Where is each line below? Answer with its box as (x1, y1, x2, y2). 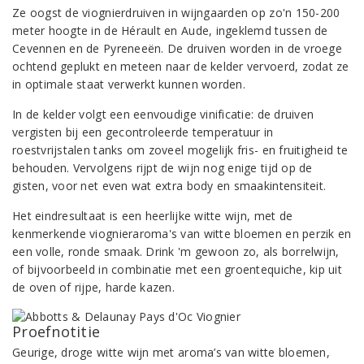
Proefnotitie (12, 322, 101, 341)
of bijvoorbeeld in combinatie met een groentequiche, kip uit (12, 262, 342, 277)
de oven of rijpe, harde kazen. (12, 279, 175, 295)
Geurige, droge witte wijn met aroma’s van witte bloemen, (12, 344, 330, 360)
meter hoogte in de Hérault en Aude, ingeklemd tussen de (12, 23, 328, 38)
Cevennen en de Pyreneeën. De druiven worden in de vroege (12, 41, 342, 56)
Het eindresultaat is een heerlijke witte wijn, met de (12, 208, 293, 223)
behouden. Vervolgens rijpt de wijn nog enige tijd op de (12, 160, 313, 175)
